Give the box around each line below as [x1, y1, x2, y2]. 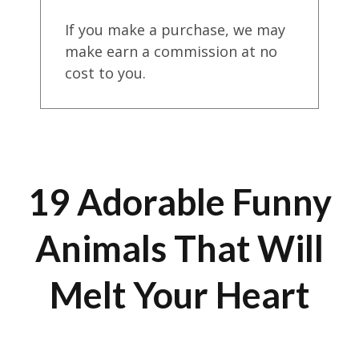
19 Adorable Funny [27, 180, 332, 224]
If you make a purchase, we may [65, 20, 285, 39]
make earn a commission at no [65, 42, 277, 61]
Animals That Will [35, 227, 324, 271]
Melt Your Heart [50, 273, 309, 317]
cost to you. [65, 63, 146, 83]
